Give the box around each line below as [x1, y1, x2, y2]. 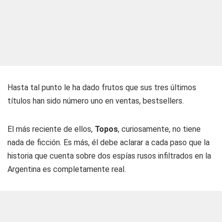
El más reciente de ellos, [7, 124, 95, 134]
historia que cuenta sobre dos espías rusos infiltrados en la [7, 151, 211, 161]
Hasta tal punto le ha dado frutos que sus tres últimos [7, 83, 196, 92]
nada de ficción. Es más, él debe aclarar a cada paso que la [7, 138, 210, 147]
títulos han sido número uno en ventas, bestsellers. [7, 96, 184, 106]
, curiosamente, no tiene [118, 124, 201, 134]
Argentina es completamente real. [7, 165, 126, 174]
